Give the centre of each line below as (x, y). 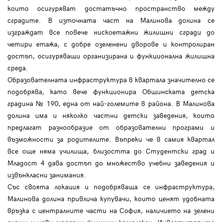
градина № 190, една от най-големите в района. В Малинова (111, 104)
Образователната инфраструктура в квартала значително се (111, 80)
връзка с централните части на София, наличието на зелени (111, 211)
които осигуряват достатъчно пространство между (111, 8)
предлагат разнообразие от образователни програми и (111, 127)
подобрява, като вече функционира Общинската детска (111, 92)
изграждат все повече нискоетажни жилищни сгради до (111, 32)
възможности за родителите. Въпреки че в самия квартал (111, 139)
